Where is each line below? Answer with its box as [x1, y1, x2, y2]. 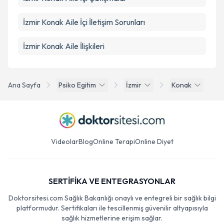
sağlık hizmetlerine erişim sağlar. [61, 213, 162, 222]
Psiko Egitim [58, 80, 96, 89]
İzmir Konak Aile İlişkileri [23, 41, 104, 51]
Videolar [50, 137, 78, 146]
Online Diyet [134, 137, 173, 146]
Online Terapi [92, 137, 135, 146]
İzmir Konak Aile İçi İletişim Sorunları [23, 17, 145, 27]
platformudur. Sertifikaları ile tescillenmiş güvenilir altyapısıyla [16, 203, 208, 212]
